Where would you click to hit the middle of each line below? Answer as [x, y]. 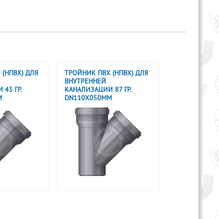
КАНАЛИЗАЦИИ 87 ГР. [98, 90]
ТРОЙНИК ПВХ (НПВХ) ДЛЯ [106, 74]
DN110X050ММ [88, 99]
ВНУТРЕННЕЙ [85, 82]
